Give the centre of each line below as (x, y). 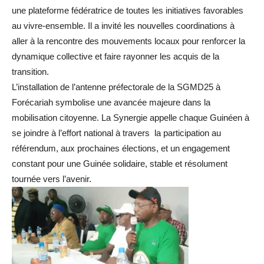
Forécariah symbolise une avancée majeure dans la (111, 103)
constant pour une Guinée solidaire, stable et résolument (120, 164)
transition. (30, 72)
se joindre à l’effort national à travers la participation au (116, 133)
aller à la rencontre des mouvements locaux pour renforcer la (128, 41)
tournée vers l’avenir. (52, 179)
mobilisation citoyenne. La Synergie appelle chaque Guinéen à (131, 118)
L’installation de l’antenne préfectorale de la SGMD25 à (116, 87)
